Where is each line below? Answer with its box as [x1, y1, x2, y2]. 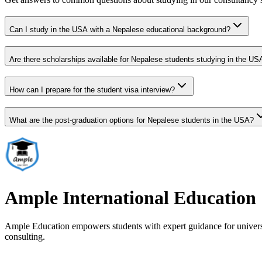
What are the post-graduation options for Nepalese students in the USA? [9, 115, 254, 125]
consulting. [5, 232, 45, 242]
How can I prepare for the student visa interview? [9, 85, 175, 95]
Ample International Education [5, 187, 256, 208]
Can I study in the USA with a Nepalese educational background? [9, 25, 230, 34]
